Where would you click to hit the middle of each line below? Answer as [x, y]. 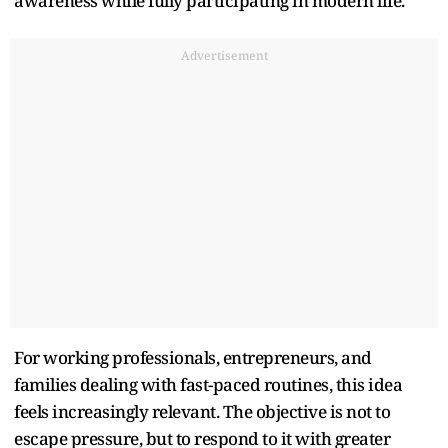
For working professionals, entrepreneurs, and [193, 357]
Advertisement [224, 55]
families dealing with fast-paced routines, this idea [208, 384]
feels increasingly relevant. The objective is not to [202, 411]
